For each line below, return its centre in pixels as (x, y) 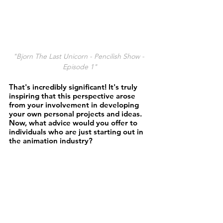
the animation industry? (52, 141)
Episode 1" (80, 67)
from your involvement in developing (75, 105)
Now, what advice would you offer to (74, 123)
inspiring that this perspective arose (73, 96)
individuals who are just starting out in (77, 132)
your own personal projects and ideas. (76, 114)
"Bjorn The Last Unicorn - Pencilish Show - (80, 56)
